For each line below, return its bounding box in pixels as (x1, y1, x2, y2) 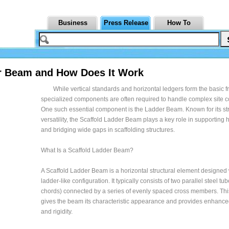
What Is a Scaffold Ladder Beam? (41, 147, 133, 154)
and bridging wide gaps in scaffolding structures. (41, 126, 175, 133)
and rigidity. (41, 208, 73, 215)
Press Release (103, 19, 148, 27)
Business (58, 19, 87, 27)
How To (167, 19, 191, 27)
